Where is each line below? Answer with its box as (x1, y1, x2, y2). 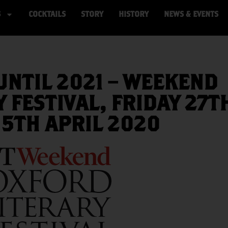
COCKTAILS (28, 10, 66, 18)
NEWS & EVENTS (163, 10, 218, 18)
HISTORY (118, 10, 149, 18)
